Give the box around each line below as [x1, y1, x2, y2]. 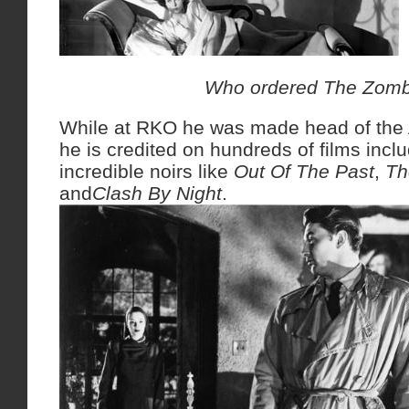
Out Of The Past [234, 161, 374, 182]
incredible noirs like [59, 161, 234, 182]
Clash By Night [92, 183, 222, 204]
